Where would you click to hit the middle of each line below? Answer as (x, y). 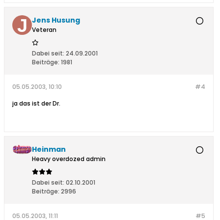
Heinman (49, 150)
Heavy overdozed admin (69, 159)
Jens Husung (56, 20)
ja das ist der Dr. (36, 104)
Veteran (44, 30)
